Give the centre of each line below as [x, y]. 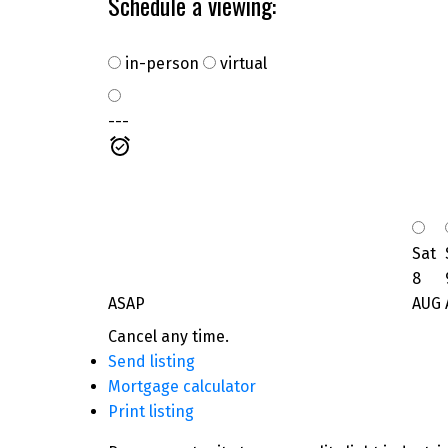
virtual [241, 63]
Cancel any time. [168, 336]
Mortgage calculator [181, 386]
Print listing [150, 411]
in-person [159, 63]
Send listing [151, 361]
